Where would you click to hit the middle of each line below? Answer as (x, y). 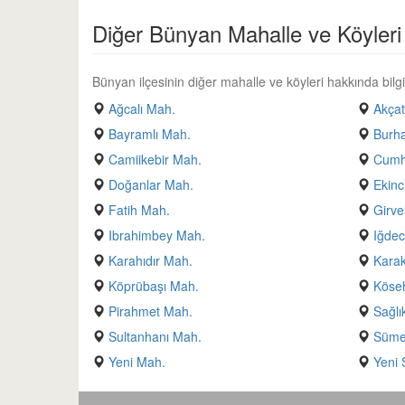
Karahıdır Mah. (151, 260)
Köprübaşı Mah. (154, 286)
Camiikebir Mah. (155, 159)
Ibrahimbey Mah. (157, 235)
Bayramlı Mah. (150, 134)
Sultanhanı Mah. (155, 336)
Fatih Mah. (139, 210)
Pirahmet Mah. (151, 311)
